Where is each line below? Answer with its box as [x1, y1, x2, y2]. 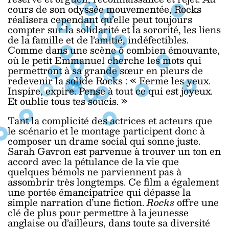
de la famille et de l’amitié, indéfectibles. [8, 32, 189, 48]
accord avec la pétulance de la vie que [8, 153, 179, 170]
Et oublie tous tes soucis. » [8, 93, 128, 109]
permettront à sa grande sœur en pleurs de [8, 62, 203, 79]
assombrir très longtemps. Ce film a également [8, 174, 219, 190]
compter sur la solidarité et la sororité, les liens [8, 21, 221, 38]
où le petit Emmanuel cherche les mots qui [8, 52, 201, 68]
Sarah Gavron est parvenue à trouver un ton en [8, 143, 221, 159]
